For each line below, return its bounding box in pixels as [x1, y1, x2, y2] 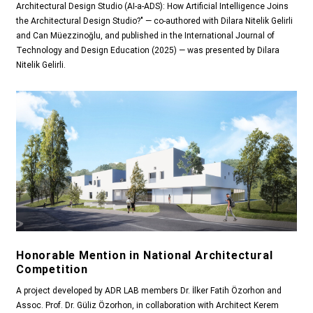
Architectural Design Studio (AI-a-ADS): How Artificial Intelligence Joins [16, 1, 289, 12]
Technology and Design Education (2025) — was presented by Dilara [16, 45, 279, 56]
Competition [16, 263, 88, 277]
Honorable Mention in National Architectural [16, 249, 273, 263]
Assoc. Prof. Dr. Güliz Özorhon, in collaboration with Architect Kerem [16, 300, 279, 311]
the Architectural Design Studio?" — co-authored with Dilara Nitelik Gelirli [16, 16, 293, 27]
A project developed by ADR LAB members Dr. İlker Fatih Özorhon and [16, 286, 282, 296]
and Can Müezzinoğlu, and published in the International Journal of [16, 31, 275, 41]
